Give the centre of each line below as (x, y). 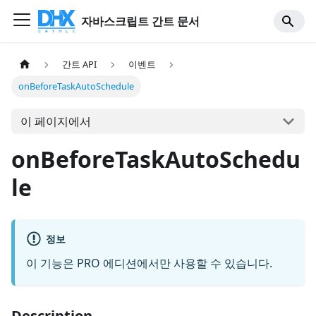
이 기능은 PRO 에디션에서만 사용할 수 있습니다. (149, 263)
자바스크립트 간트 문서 (141, 21)
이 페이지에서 (55, 121)
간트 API (80, 65)
